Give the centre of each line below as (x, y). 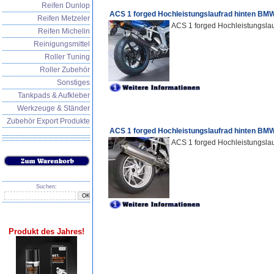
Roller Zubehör (65, 70)
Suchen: (46, 187)
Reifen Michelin (64, 31)
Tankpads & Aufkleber (54, 95)
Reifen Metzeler (64, 18)
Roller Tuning (67, 57)
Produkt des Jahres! (46, 231)
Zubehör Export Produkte (48, 121)
